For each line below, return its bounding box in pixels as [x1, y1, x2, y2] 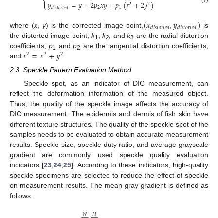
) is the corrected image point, [46, 21, 143, 30]
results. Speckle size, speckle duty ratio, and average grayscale [10, 141, 208, 149]
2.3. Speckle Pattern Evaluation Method [10, 66, 131, 74]
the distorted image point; [10, 32, 91, 40]
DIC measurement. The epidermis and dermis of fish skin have [10, 110, 208, 118]
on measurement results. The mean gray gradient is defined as [10, 182, 208, 190]
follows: [10, 192, 33, 200]
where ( [10, 21, 35, 30]
